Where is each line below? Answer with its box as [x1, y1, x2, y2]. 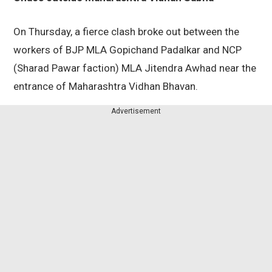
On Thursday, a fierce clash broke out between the [13, 25, 239, 38]
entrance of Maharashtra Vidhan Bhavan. [13, 80, 198, 93]
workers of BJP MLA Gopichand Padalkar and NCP [13, 44, 242, 56]
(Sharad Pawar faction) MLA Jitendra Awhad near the [13, 62, 256, 75]
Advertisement [111, 107, 161, 116]
